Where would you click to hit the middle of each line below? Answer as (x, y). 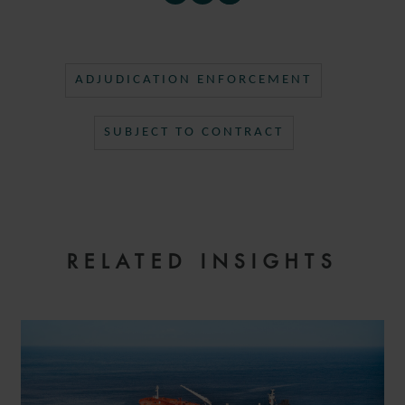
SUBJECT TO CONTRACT (193, 132)
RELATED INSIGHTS (202, 262)
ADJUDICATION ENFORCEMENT (193, 80)
